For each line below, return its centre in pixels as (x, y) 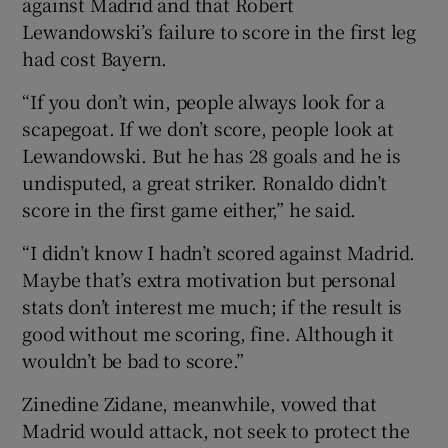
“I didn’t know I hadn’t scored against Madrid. (219, 252)
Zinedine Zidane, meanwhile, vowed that (199, 403)
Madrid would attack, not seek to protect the (216, 430)
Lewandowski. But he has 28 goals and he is (212, 155)
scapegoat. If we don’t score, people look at (208, 128)
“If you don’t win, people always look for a (203, 101)
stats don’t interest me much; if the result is (212, 306)
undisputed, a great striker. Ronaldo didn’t (204, 182)
